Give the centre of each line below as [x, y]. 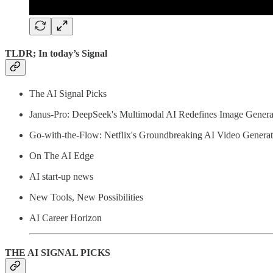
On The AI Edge [62, 156]
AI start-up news [61, 177]
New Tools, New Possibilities [86, 197]
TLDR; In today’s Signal [56, 53]
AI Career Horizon [66, 218]
